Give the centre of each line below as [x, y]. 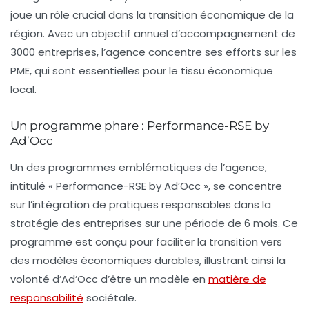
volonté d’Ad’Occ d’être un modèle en [109, 279]
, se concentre [245, 186]
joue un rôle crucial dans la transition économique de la [152, 14]
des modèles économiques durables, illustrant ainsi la [148, 260]
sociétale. [110, 297]
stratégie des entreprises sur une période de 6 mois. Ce [154, 223]
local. [23, 89]
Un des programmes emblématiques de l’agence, [139, 167]
